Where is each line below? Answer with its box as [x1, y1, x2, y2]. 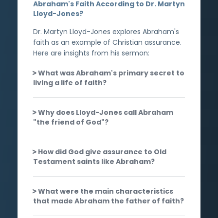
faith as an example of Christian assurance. [33, 37, 182, 47]
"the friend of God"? [33, 117, 109, 127]
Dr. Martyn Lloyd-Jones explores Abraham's [33, 26, 179, 36]
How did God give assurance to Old [38, 146, 166, 157]
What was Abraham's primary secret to [38, 68, 184, 78]
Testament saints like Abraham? [33, 156, 155, 166]
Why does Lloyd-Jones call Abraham [38, 107, 173, 117]
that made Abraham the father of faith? [33, 196, 184, 206]
